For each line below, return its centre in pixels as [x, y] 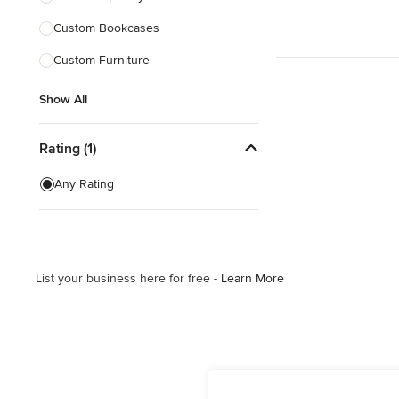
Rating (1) [68, 148]
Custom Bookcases [106, 28]
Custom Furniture [102, 60]
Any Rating [84, 184]
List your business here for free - [128, 278]
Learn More [252, 278]
